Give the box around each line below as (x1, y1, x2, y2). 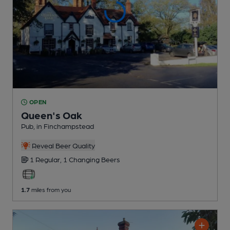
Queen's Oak (21, 109, 82, 122)
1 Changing (63, 155, 101, 164)
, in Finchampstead (33, 122, 94, 130)
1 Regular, (30, 155, 63, 164)
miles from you (30, 186, 71, 194)
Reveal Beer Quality (30, 141, 95, 150)
